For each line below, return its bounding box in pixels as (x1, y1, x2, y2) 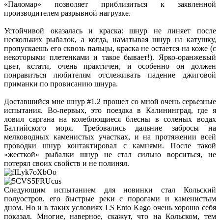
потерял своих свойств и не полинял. (4, 159, 129, 168)
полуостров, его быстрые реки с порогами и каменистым (4, 194, 216, 203)
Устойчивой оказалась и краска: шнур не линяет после (4, 27, 216, 35)
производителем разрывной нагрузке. (4, 9, 131, 18)
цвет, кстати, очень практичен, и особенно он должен (4, 62, 216, 71)
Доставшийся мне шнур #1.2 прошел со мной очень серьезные (4, 97, 216, 106)
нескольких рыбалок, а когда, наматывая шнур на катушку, (4, 35, 216, 44)
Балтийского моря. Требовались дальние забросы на (4, 124, 216, 133)
